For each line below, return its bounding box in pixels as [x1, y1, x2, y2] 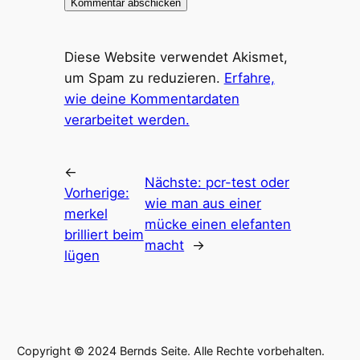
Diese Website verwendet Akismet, [63, 48, 288, 65]
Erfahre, [223, 69, 275, 86]
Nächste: [145, 174, 207, 190]
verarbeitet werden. [63, 111, 190, 128]
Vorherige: [63, 184, 129, 201]
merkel [63, 205, 108, 222]
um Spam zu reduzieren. [63, 69, 224, 86]
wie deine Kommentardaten [63, 90, 239, 107]
